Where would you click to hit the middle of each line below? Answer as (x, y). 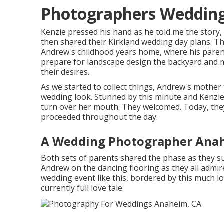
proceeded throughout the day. (99, 117)
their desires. (65, 72)
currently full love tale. (82, 188)
